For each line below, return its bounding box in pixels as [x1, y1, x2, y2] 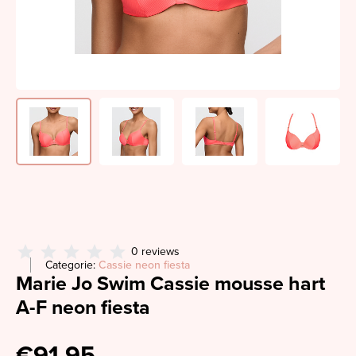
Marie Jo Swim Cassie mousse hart [16, 272, 325, 296]
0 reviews [131, 245, 180, 258]
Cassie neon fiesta [99, 258, 190, 272]
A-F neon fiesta [16, 296, 150, 319]
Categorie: [45, 258, 99, 272]
